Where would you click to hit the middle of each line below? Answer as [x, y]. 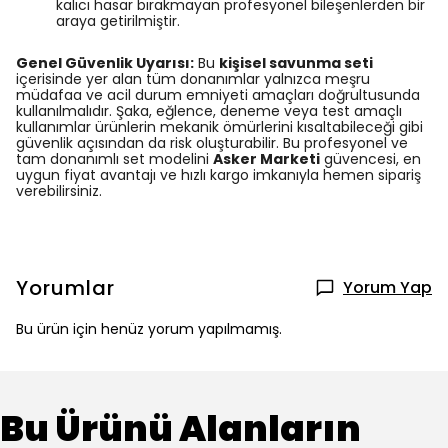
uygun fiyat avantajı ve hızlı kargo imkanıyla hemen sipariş [218, 175]
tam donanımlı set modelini [114, 159]
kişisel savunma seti [296, 63]
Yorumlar [65, 288]
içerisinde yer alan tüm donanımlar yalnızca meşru [193, 79]
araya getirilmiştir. [118, 21]
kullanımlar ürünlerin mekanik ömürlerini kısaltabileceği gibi [219, 127]
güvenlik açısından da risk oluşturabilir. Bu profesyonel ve [212, 143]
